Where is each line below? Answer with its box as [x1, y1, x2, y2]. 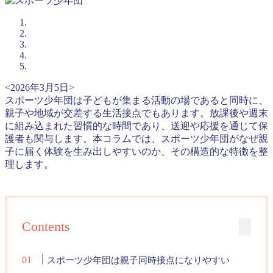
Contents [22, 219, 70, 235]
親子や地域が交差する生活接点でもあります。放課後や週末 [5, 108, 268, 119]
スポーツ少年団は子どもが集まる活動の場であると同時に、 [5, 95, 268, 106]
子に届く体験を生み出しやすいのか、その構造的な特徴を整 [5, 146, 268, 157]
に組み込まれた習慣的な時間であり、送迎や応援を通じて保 [5, 121, 268, 132]
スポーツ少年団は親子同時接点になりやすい [47, 255, 230, 266]
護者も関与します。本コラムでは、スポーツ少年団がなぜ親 [5, 133, 268, 144]
